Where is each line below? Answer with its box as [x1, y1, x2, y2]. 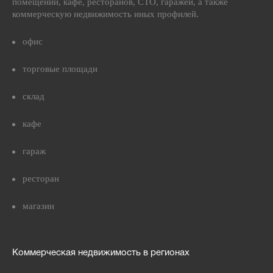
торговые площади [23, 64, 97, 74]
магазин [23, 201, 54, 211]
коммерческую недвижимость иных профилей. [12, 9, 199, 19]
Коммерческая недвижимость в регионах [12, 249, 190, 257]
